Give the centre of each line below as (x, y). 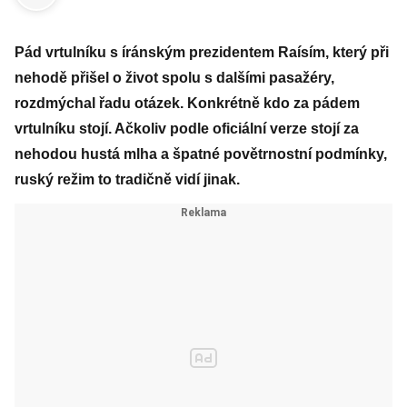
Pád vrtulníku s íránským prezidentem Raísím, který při (202, 52)
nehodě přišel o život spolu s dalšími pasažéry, (174, 78)
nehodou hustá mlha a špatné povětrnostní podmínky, (201, 154)
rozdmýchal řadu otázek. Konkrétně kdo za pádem (187, 103)
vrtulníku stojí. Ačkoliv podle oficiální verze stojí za (187, 129)
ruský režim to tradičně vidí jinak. (127, 179)
